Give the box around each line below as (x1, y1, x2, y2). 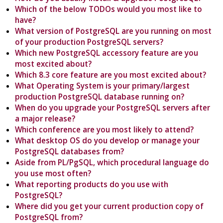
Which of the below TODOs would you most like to (15, 4, 203, 14)
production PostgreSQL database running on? (15, 92, 185, 102)
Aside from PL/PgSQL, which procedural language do (15, 157, 210, 168)
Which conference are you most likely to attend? (15, 124, 194, 135)
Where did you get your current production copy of (15, 201, 204, 212)
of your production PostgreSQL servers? (15, 37, 164, 47)
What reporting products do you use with (15, 179, 169, 190)
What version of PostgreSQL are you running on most (15, 26, 212, 36)
